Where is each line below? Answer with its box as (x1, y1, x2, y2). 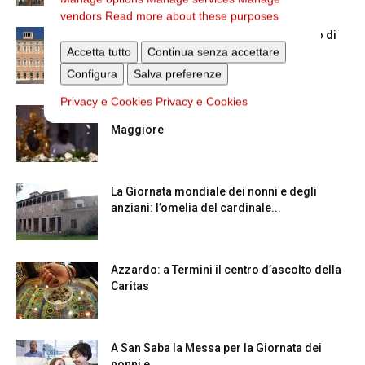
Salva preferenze (134, 67, 222, 80)
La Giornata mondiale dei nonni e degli (111, 185, 317, 198)
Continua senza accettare (147, 45, 279, 58)
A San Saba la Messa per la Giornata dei (111, 341, 322, 354)
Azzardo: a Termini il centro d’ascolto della (111, 263, 341, 276)
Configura (67, 67, 117, 80)
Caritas (111, 279, 149, 292)
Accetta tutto (67, 45, 131, 58)
